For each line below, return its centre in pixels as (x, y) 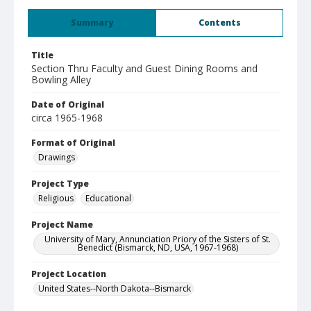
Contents (219, 23)
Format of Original (73, 143)
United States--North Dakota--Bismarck (115, 288)
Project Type (60, 184)
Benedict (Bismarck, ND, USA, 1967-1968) (158, 247)
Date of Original (68, 104)
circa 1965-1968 (67, 118)
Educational (108, 198)
